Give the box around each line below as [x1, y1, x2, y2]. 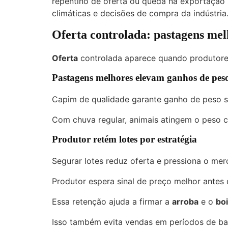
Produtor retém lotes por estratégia [52, 133, 197, 145]
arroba [172, 196, 198, 207]
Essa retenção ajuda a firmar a [52, 196, 172, 207]
